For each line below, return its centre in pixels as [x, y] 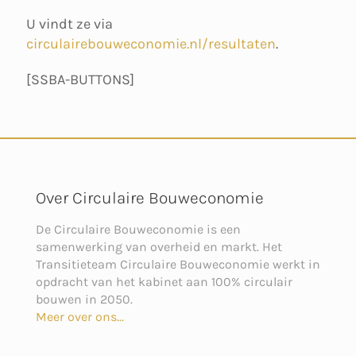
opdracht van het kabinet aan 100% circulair [164, 282]
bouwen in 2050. [84, 300]
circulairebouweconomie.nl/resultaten [151, 44]
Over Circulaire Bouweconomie [150, 198]
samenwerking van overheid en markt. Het [159, 247]
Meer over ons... [80, 317]
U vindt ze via [70, 24]
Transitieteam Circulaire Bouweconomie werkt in [178, 265]
